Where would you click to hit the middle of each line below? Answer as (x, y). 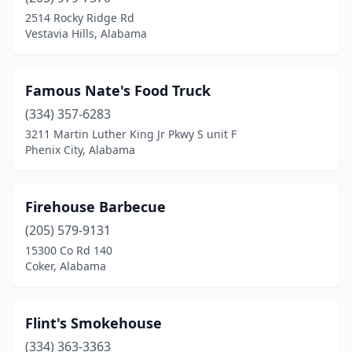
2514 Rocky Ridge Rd (80, 18)
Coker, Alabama (66, 266)
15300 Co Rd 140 (69, 250)
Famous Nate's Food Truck (118, 90)
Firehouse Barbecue (95, 207)
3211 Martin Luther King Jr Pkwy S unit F (131, 134)
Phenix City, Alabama (80, 150)
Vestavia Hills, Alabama (86, 33)
